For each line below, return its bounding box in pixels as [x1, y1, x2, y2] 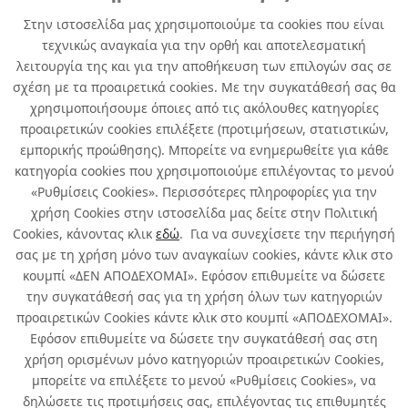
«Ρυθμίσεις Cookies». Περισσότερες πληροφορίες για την [31, 183, 377, 200]
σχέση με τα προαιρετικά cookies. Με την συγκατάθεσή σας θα [12, 78, 396, 96]
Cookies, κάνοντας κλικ [13, 225, 156, 242]
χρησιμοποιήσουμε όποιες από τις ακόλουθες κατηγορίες [29, 99, 379, 117]
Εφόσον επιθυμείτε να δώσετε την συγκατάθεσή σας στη [30, 330, 378, 347]
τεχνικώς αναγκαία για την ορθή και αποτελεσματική [42, 36, 366, 54]
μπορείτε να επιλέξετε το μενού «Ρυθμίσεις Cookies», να [32, 372, 376, 389]
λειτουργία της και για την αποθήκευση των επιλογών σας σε [16, 57, 392, 75]
